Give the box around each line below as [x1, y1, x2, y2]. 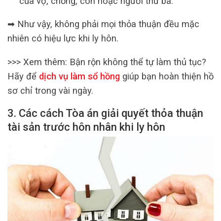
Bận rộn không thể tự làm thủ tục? [70, 56, 206, 67]
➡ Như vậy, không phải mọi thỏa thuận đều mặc [7, 19, 199, 30]
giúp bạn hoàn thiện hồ [120, 71, 214, 81]
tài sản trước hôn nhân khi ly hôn [7, 121, 165, 134]
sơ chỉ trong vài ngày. [7, 85, 93, 96]
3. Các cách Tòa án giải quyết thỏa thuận [7, 107, 203, 120]
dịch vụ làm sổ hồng [37, 71, 120, 81]
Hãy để [7, 71, 37, 81]
